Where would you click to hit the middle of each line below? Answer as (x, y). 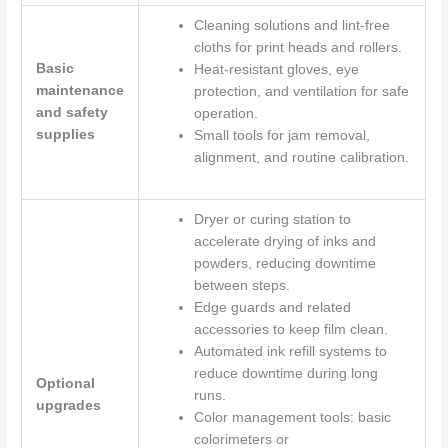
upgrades (68, 406)
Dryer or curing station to (272, 220)
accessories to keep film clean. (290, 330)
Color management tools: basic (292, 418)
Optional (65, 384)
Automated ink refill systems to (290, 352)
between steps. (241, 286)
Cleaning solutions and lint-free (291, 26)
